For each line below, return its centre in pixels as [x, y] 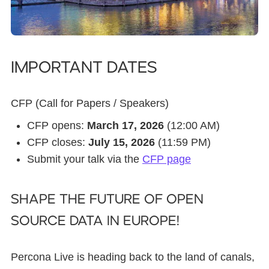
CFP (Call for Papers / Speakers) [90, 103]
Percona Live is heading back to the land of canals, [133, 257]
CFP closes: [58, 142]
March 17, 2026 [125, 125]
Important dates [84, 68]
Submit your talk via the [85, 159]
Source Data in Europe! [95, 221]
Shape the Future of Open [107, 199]
